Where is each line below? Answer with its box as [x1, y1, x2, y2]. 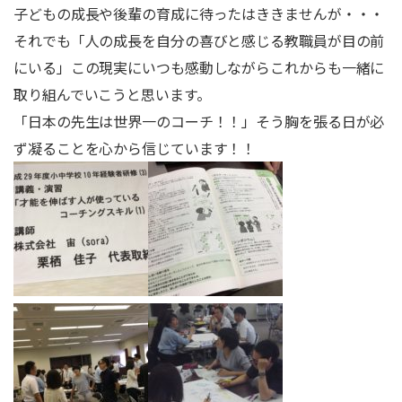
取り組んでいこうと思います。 [13, 83, 211, 105]
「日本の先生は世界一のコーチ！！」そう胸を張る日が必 [13, 110, 385, 132]
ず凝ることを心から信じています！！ [13, 137, 257, 159]
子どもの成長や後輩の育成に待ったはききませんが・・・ [13, 3, 385, 24]
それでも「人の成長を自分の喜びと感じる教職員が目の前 [13, 30, 385, 51]
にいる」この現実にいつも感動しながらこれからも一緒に [13, 57, 385, 78]
